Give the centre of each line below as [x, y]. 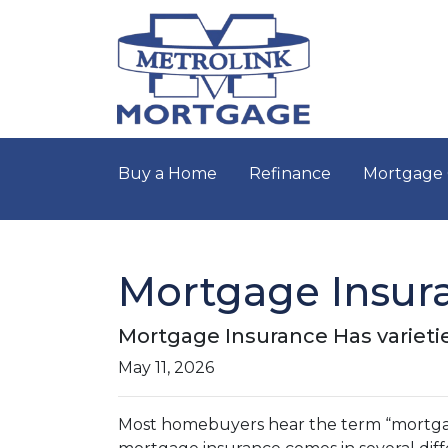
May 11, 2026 [166, 367]
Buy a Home [167, 173]
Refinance [290, 173]
